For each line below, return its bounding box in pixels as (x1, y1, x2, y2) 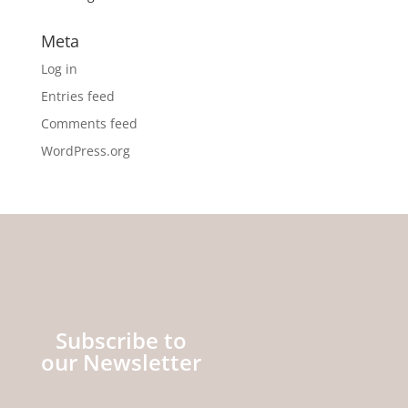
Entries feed (40, 87, 115, 105)
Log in (40, 60, 77, 77)
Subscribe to (55, 325, 187, 356)
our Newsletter (40, 347, 201, 378)
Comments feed (40, 115, 138, 132)
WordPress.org (40, 142, 130, 159)
